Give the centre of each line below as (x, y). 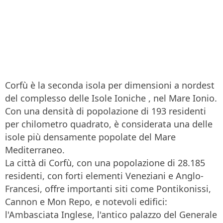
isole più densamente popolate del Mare (90, 137)
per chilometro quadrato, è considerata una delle (109, 124)
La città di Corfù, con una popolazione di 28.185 (105, 163)
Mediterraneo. (35, 150)
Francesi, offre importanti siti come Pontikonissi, (108, 189)
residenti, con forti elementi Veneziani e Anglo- (104, 176)
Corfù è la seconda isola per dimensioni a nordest (110, 85)
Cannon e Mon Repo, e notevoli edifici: (86, 202)
